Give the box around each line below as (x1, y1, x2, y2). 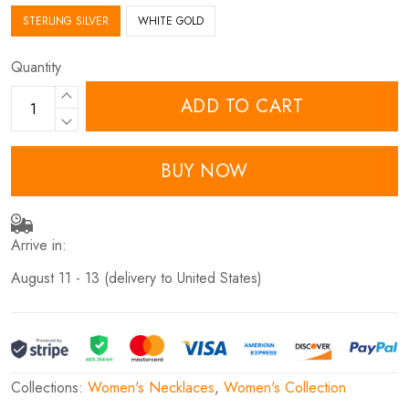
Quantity (11, 57, 61, 79)
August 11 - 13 (11, 267, 100, 288)
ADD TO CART (180, 93, 304, 121)
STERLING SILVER (23, 13, 109, 30)
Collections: (11, 377, 88, 399)
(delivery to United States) (104, 267, 262, 288)
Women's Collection (224, 377, 346, 399)
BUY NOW (161, 158, 248, 185)
